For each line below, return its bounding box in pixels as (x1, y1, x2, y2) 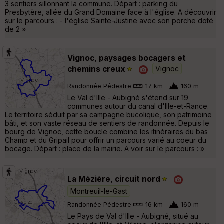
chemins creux (67, 64, 125, 74)
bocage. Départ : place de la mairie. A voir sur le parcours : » (5, 144, 204, 153)
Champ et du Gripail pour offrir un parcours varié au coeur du (5, 135, 206, 144)
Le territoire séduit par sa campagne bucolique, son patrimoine (5, 110, 212, 119)
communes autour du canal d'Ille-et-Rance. (67, 101, 209, 110)
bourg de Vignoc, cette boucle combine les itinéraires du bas (5, 127, 208, 136)
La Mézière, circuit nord (67, 174, 162, 184)
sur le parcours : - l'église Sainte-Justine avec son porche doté (5, 16, 213, 25)
